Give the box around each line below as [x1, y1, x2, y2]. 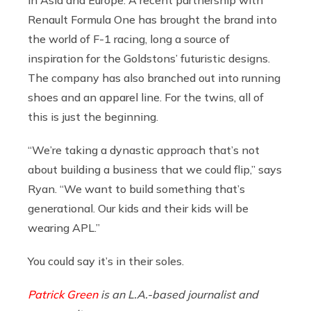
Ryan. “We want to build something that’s [28, 181, 245, 196]
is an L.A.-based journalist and [98, 287, 258, 301]
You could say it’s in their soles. [28, 253, 184, 268]
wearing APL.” [28, 220, 100, 235]
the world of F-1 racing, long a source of [28, 31, 230, 46]
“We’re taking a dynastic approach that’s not [28, 142, 260, 157]
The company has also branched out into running [28, 70, 280, 85]
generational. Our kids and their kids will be [28, 201, 249, 215]
